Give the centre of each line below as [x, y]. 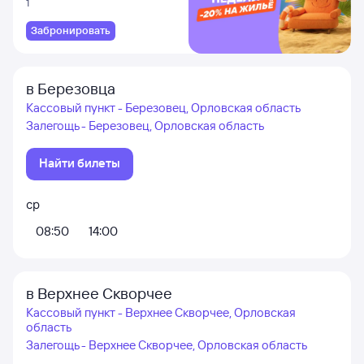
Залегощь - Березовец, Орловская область [145, 126]
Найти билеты [80, 163]
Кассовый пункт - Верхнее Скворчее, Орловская [161, 312]
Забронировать [71, 30]
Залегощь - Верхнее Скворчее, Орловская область [167, 345]
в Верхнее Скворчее [99, 293]
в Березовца [71, 89]
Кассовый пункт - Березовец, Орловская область [163, 108]
